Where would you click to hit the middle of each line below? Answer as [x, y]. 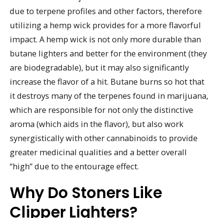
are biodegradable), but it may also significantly [99, 68]
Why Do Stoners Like [86, 193]
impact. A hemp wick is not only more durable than [105, 39]
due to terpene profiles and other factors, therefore [106, 11]
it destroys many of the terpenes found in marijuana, [109, 96]
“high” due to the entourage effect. [74, 166]
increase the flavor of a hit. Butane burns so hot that [107, 82]
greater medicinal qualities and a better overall [98, 152]
